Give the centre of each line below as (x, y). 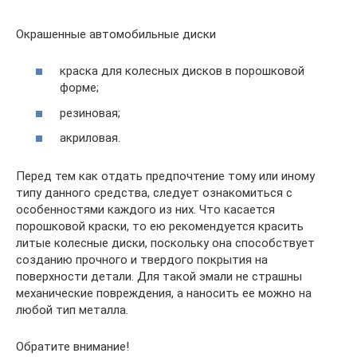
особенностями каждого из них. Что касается (145, 210)
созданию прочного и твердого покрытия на (142, 260)
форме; (79, 88)
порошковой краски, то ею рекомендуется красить (160, 227)
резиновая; (90, 113)
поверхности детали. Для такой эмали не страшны (159, 277)
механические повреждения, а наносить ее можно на (164, 294)
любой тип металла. (72, 310)
